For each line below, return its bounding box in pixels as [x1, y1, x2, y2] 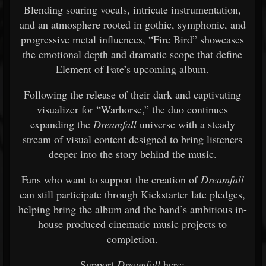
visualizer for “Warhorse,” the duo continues [37, 102, 228, 116]
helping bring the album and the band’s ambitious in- [18, 202, 247, 216]
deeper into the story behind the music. [48, 147, 217, 161]
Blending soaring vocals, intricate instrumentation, [24, 2, 241, 17]
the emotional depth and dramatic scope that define [23, 47, 242, 61]
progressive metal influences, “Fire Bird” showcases [21, 32, 244, 46]
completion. [107, 232, 158, 246]
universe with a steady [139, 117, 235, 131]
